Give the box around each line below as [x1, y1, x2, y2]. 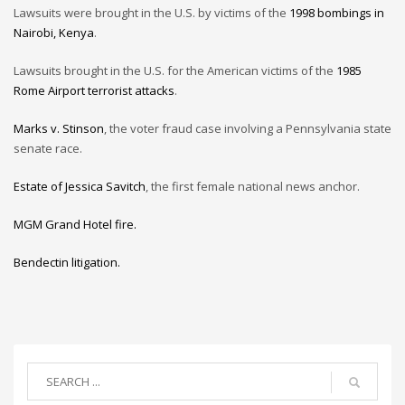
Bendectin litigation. [14, 253, 120, 270]
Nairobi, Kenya [14, 24, 94, 41]
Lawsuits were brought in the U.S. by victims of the [14, 4, 289, 21]
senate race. [14, 139, 82, 156]
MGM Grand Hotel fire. [14, 215, 137, 232]
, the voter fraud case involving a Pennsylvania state [104, 119, 391, 137]
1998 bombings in [289, 4, 384, 21]
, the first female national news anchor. [146, 177, 360, 194]
